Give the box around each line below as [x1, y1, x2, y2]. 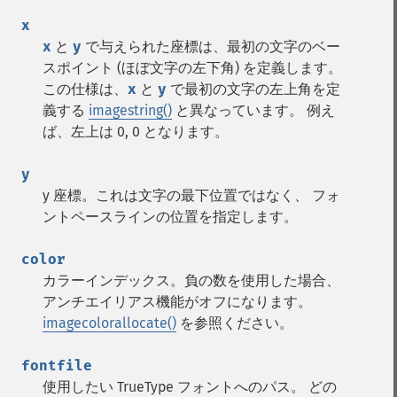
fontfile [21, 357, 92, 374]
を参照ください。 [176, 315, 293, 331]
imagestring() [89, 102, 172, 119]
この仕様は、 [43, 81, 128, 97]
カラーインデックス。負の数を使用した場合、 [43, 272, 340, 289]
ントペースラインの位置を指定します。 [43, 208, 298, 225]
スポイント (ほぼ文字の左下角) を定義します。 [43, 59, 342, 76]
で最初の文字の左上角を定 [167, 81, 340, 97]
